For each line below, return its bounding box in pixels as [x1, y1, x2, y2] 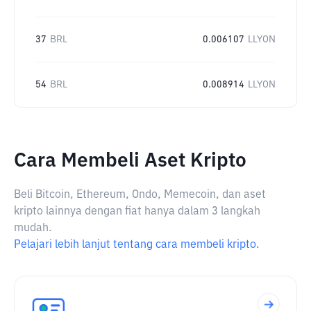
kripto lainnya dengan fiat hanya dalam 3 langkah [14, 206, 260, 217]
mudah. [14, 223, 51, 234]
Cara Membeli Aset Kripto [14, 151, 246, 171]
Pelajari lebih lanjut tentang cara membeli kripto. [14, 239, 259, 251]
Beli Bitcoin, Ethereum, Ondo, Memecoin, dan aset [14, 190, 266, 201]
